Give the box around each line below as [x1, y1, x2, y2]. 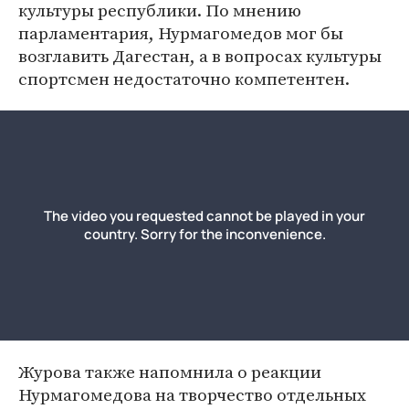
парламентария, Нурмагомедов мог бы [18, 21, 343, 45]
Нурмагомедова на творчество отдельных [18, 383, 366, 406]
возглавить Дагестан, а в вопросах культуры [18, 44, 382, 68]
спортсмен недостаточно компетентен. [18, 67, 350, 90]
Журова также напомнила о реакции [18, 360, 321, 383]
